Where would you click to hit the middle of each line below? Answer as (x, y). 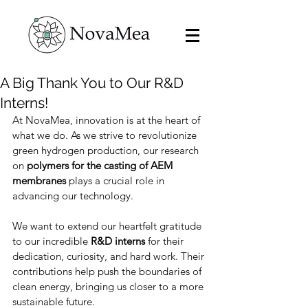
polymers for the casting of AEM (101, 165)
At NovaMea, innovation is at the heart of (108, 120)
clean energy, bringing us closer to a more (109, 286)
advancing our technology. (73, 196)
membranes (39, 180)
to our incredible (52, 241)
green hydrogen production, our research (107, 150)
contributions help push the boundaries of (108, 271)
